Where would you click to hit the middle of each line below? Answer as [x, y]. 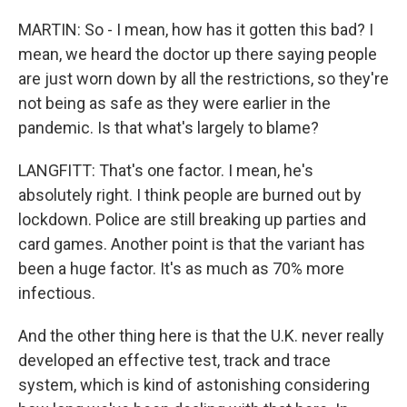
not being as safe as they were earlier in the [174, 104]
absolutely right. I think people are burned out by [190, 195]
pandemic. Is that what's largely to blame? [169, 128]
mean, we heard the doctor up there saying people [198, 55]
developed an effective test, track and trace [174, 361]
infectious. [57, 293]
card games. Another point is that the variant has [192, 244]
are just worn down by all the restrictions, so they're [203, 79]
